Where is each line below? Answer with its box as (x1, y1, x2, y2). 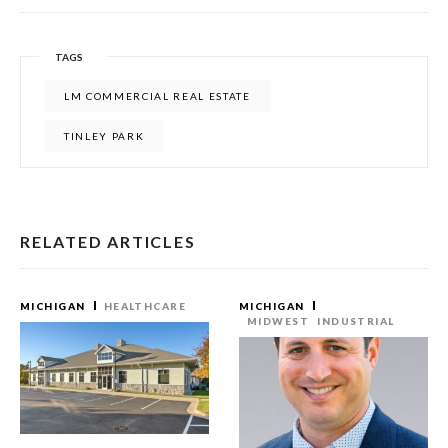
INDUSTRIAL (317, 315, 395, 327)
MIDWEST (247, 315, 310, 327)
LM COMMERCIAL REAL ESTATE (64, 90, 251, 102)
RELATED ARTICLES (20, 232, 196, 251)
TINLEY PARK (64, 130, 145, 142)
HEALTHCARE (103, 300, 187, 312)
